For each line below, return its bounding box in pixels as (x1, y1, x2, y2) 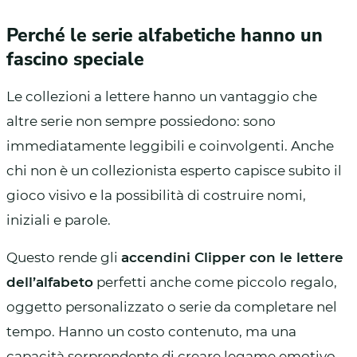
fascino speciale (6, 46, 144, 72)
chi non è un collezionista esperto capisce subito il (6, 162, 342, 178)
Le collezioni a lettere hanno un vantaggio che (6, 88, 317, 104)
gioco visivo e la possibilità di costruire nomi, (6, 186, 306, 203)
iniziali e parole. (6, 211, 111, 228)
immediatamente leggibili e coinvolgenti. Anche (6, 137, 334, 154)
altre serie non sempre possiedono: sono (6, 112, 276, 129)
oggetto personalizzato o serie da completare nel (6, 298, 337, 315)
